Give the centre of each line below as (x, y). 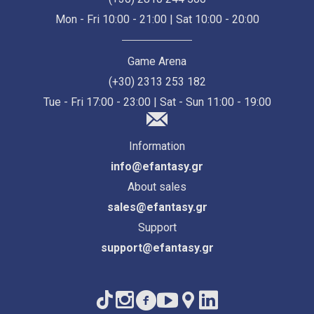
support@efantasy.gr (157, 248)
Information (157, 146)
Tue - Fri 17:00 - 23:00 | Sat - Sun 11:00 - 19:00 (157, 102)
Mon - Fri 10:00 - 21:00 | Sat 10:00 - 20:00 (157, 20)
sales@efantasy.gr (157, 207)
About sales (157, 187)
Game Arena (157, 62)
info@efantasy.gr (157, 167)
